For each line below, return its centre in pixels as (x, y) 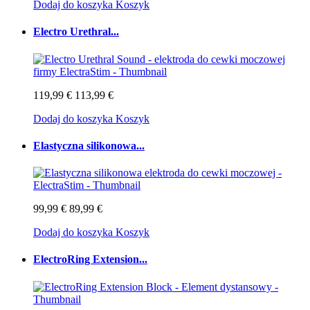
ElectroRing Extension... (90, 259)
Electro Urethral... (76, 32)
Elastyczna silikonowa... (89, 145)
